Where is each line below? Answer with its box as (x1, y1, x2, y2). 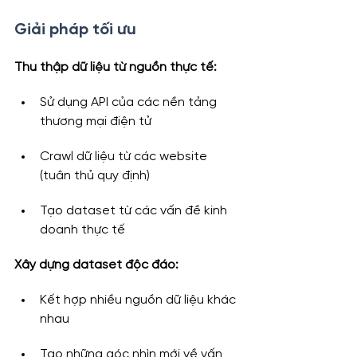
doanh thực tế (40, 223, 125, 237)
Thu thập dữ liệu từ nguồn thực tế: (14, 61, 217, 75)
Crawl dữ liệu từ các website (40, 150, 210, 164)
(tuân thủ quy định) (40, 169, 150, 183)
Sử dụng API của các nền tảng (40, 96, 220, 110)
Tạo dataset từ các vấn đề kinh (40, 204, 230, 218)
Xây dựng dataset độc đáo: (14, 258, 178, 273)
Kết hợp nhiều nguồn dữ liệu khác (40, 293, 239, 308)
